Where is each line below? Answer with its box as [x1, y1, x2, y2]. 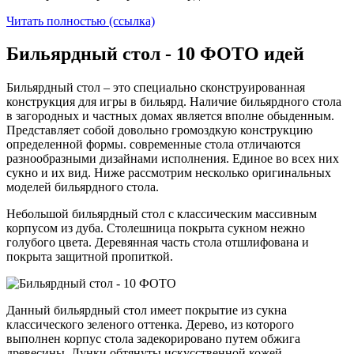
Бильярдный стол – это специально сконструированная [6, 81, 305, 95]
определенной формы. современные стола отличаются [6, 137, 300, 152]
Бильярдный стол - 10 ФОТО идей [6, 43, 304, 65]
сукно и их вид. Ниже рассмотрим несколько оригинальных [6, 166, 331, 180]
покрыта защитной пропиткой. [6, 250, 173, 264]
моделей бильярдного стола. [6, 180, 159, 194]
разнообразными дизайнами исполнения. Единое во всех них [6, 152, 339, 166]
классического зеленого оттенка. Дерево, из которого [6, 318, 294, 332]
